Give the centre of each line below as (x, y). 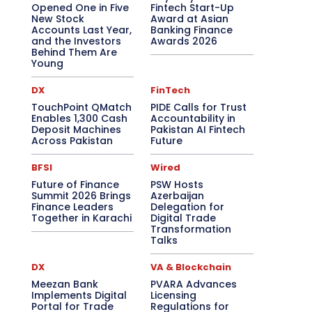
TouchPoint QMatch (81, 107)
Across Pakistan (72, 141)
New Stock (57, 19)
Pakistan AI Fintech (198, 130)
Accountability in (193, 118)
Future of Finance (75, 185)
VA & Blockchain (191, 267)
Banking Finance (192, 30)
